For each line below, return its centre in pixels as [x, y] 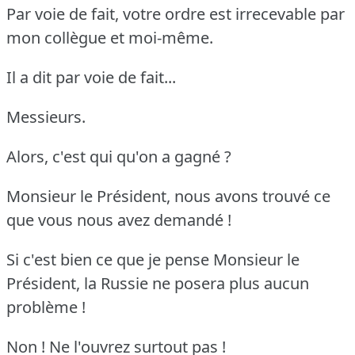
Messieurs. [46, 116]
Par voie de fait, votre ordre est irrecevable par [176, 13]
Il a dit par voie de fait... [91, 77]
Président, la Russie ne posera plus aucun [158, 283]
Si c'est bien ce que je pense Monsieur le [153, 259]
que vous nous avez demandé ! [119, 219]
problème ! [46, 307]
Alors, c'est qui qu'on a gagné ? [119, 156]
